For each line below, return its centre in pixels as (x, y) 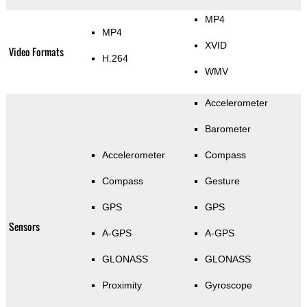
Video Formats (36, 51)
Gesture (222, 181)
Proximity (122, 285)
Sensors (24, 226)
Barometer (228, 128)
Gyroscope (228, 285)
